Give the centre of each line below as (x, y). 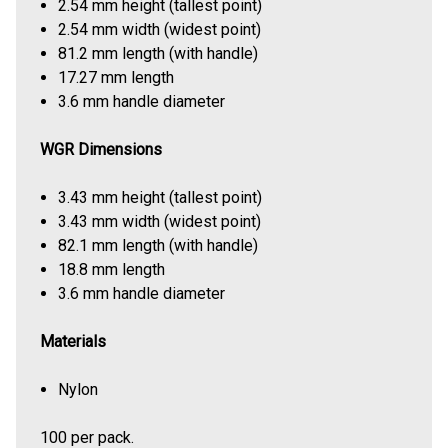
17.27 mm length (116, 78)
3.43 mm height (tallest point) (160, 198)
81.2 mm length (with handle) (158, 54)
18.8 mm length (112, 270)
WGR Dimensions (101, 150)
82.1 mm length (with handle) (158, 246)
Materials (73, 342)
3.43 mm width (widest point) (160, 222)
